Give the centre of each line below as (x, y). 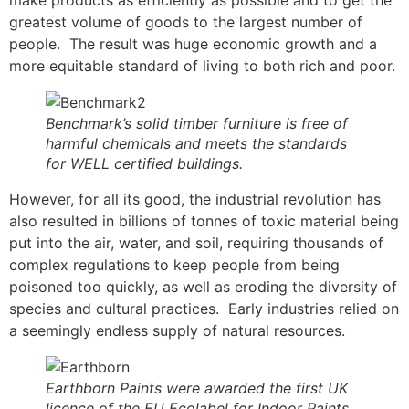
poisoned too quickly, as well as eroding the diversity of (203, 287)
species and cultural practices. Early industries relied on (204, 309)
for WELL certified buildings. (144, 164)
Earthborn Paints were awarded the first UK (197, 388)
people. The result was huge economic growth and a (193, 44)
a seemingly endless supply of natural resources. (179, 331)
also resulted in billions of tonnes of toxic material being (204, 221)
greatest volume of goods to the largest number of (186, 22)
